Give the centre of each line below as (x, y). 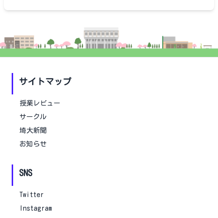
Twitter (32, 195)
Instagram (36, 209)
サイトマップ (45, 82)
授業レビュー (40, 103)
